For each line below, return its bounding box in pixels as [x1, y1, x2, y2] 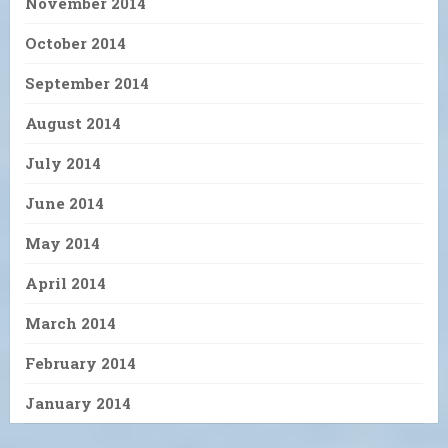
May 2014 [25, 232, 100, 253]
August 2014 [25, 112, 121, 133]
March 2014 [25, 312, 116, 333]
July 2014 [25, 152, 101, 173]
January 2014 [25, 392, 131, 413]
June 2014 [25, 192, 104, 213]
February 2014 [25, 352, 136, 373]
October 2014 [25, 32, 126, 53]
